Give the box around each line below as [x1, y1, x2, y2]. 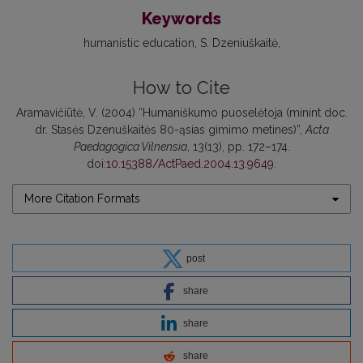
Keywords [142, 9, 221, 28]
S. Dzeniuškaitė [199, 36, 278, 49]
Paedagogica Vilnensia [73, 140, 187, 153]
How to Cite [133, 78, 230, 98]
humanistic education [83, 36, 194, 49]
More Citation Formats [24, 192, 140, 205]
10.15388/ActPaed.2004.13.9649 [106, 157, 274, 170]
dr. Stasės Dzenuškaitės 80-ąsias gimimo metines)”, [34, 123, 305, 136]
